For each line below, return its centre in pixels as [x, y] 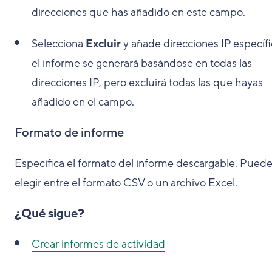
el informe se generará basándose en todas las [142, 63]
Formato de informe [69, 133]
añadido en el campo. [83, 102]
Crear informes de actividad [98, 244]
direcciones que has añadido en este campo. [138, 12]
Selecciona [59, 43]
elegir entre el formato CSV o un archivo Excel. [126, 182]
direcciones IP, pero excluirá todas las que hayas [147, 82]
